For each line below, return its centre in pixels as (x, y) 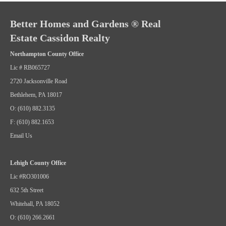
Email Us (21, 136)
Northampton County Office (47, 54)
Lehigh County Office (38, 163)
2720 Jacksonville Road (39, 81)
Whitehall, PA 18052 (35, 204)
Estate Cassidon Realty (60, 38)
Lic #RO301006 (30, 177)
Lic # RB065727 (30, 68)
